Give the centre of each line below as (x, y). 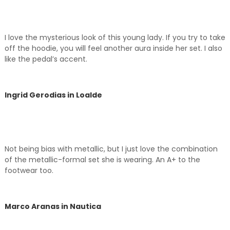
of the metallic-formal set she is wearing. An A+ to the (102, 160)
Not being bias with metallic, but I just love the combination (111, 149)
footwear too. (29, 171)
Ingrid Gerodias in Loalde (53, 95)
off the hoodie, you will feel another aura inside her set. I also (113, 49)
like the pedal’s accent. (46, 59)
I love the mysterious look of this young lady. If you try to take (115, 38)
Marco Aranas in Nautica (53, 207)
